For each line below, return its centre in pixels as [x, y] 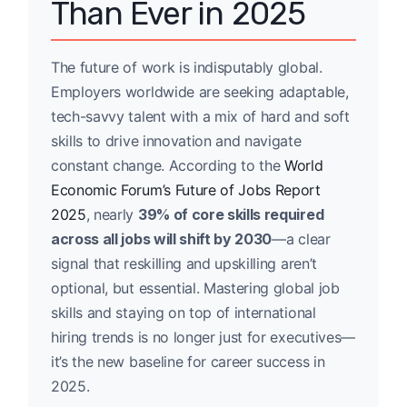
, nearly [112, 214]
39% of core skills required [231, 214]
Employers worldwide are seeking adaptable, [200, 91]
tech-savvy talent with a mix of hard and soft [200, 116]
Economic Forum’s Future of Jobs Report [186, 189]
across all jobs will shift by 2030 [162, 238]
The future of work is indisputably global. [187, 67]
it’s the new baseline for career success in [188, 361]
